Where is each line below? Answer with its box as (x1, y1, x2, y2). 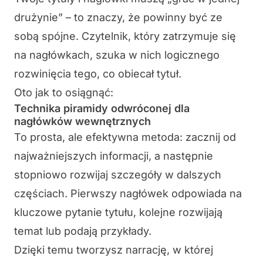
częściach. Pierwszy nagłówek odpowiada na (14, 187, 242, 200)
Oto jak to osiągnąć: (14, 86, 113, 99)
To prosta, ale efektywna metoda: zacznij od (14, 131, 236, 144)
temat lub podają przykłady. (14, 225, 151, 238)
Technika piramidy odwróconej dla (14, 102, 190, 115)
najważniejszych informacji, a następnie (14, 150, 213, 163)
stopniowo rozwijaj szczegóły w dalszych (14, 168, 221, 181)
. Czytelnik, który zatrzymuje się (76, 30, 236, 43)
